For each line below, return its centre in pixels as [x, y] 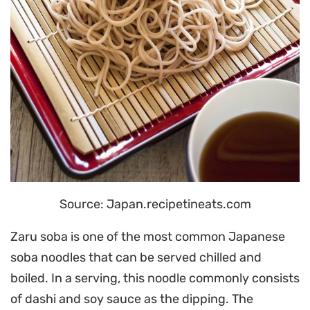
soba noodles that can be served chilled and [136, 257]
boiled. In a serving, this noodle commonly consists [155, 278]
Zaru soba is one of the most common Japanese [148, 236]
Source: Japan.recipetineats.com [155, 204]
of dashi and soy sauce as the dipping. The [132, 299]
